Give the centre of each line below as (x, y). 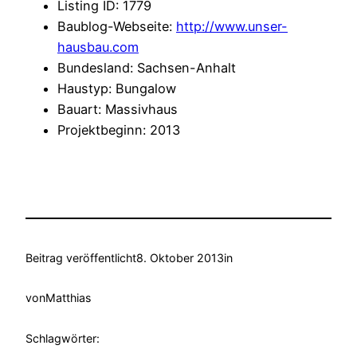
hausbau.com (98, 47)
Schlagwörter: (63, 338)
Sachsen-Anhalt (186, 68)
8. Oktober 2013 (180, 257)
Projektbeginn (100, 130)
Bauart (78, 110)
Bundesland (94, 68)
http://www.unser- (232, 27)
